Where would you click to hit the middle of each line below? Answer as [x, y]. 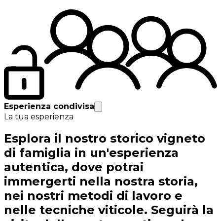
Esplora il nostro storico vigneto [105, 139]
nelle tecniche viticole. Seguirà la [109, 210]
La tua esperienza [39, 117]
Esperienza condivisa [49, 107]
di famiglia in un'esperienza [91, 153]
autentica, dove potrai [74, 167]
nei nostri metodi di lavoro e [93, 196]
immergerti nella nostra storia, [101, 182]
